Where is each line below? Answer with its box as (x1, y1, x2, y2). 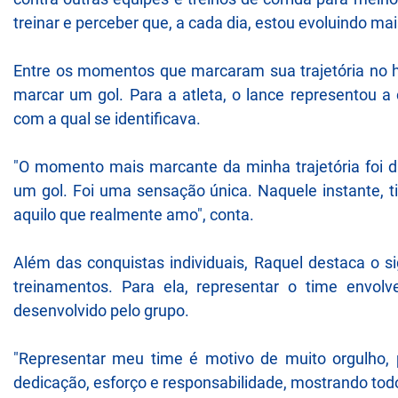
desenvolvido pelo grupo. (13, 300, 189, 320)
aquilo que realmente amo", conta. (13, 204, 254, 224)
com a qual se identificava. (13, 108, 201, 128)
